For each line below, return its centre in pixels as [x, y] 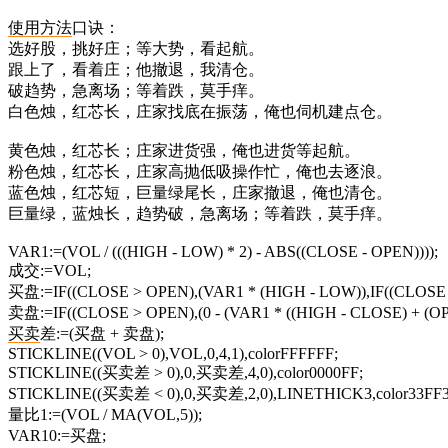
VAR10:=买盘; [57, 435]
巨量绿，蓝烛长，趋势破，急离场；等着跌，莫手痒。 [200, 213]
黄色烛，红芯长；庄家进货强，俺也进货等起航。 [184, 150]
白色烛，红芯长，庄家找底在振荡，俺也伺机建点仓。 [200, 111]
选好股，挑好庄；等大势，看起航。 [136, 48]
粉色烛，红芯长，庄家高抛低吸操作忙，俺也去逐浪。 [200, 171]
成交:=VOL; [49, 270]
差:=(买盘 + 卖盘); [102, 333]
